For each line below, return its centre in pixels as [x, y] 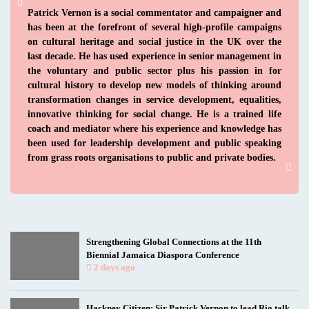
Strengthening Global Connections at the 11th [174, 241]
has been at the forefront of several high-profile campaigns [154, 27]
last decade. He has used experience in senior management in [154, 56]
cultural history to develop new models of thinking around [154, 85]
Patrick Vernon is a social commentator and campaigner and [154, 13]
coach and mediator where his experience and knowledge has [154, 129]
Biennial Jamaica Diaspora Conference [163, 255]
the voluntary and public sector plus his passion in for [154, 71]
